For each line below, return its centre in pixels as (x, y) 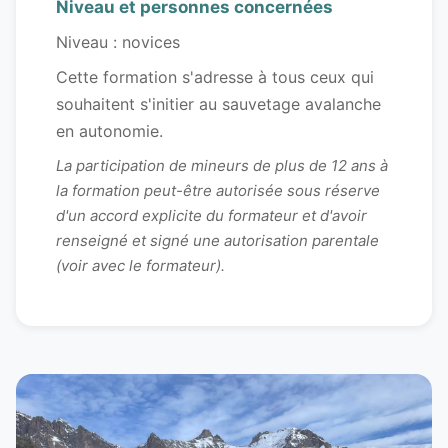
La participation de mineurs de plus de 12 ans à (222, 166)
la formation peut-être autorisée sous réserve (218, 191)
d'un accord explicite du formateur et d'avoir (211, 216)
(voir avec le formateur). (140, 266)
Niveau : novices (118, 42)
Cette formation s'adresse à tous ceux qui (215, 77)
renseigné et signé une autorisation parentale (217, 241)
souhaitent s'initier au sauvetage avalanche (218, 104)
